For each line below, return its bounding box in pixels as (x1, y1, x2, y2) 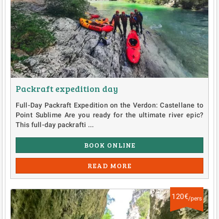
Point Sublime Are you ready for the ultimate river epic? (15, 110, 204, 119)
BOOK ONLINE (84, 140, 135, 150)
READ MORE (88, 160, 131, 170)
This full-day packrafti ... (15, 120, 94, 129)
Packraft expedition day (15, 82, 118, 94)
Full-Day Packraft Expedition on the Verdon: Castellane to (15, 101, 204, 109)
